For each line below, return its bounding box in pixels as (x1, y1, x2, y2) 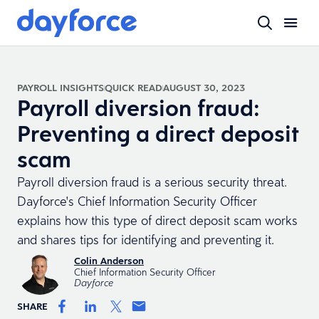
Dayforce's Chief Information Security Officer (17, 193, 257, 209)
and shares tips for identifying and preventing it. (17, 231, 274, 248)
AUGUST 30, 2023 (163, 81, 245, 94)
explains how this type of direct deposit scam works (17, 212, 298, 229)
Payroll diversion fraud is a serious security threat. (17, 174, 287, 190)
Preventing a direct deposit (17, 118, 299, 149)
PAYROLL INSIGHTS (17, 81, 104, 94)
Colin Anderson (74, 254, 144, 267)
